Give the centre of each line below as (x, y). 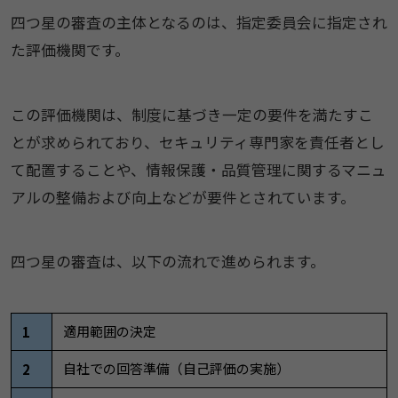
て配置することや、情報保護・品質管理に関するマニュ (198, 169)
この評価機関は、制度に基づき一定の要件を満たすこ (191, 114)
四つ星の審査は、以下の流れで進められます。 (167, 262)
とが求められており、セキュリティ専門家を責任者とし (197, 142)
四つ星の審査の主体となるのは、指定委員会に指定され (199, 22)
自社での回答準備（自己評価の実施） (176, 369)
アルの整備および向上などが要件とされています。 (183, 197)
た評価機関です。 (70, 49)
